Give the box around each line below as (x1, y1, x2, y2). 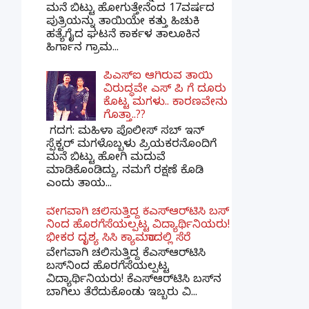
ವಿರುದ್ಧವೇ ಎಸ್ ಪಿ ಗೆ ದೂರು (103, 83, 227, 99)
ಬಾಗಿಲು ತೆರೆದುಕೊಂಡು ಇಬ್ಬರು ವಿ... (46, 286, 197, 302)
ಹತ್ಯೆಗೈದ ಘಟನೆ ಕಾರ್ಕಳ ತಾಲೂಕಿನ (46, 28, 200, 43)
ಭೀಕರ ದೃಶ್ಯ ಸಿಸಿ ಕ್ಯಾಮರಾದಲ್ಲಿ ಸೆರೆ (46, 231, 190, 247)
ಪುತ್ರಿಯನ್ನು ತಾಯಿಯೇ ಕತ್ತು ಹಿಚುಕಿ (46, 14, 199, 30)
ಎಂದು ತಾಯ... (46, 177, 112, 192)
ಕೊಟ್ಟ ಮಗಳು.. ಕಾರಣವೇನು (103, 96, 228, 112)
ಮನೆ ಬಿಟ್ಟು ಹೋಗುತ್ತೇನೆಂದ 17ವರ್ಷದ (46, 1, 215, 17)
